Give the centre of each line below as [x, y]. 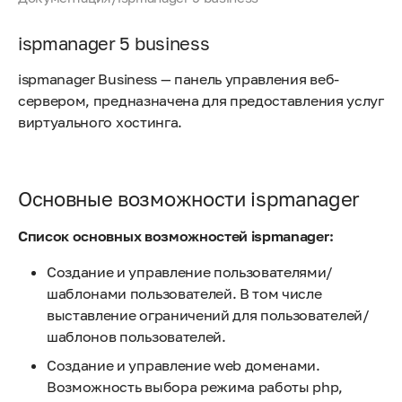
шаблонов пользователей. [136, 336]
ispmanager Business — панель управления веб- [179, 79]
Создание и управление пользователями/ [190, 272]
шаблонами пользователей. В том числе [184, 293]
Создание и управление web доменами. [184, 365]
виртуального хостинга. [100, 122]
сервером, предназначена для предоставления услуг [201, 100]
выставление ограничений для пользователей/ [208, 315]
